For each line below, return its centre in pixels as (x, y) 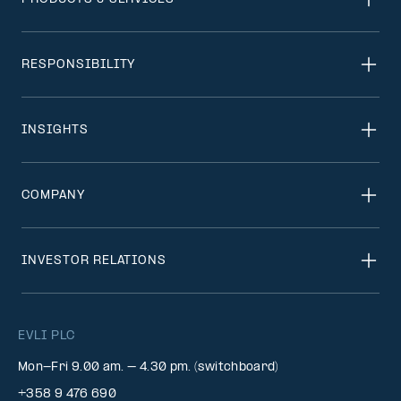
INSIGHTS (55, 130)
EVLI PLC (47, 336)
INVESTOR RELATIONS (94, 260)
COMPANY (53, 195)
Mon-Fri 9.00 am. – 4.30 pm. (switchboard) (149, 367)
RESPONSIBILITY (79, 64)
